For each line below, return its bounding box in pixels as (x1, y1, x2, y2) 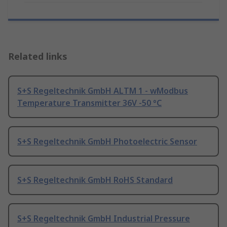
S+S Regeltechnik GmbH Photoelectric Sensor (17, 136, 197, 147)
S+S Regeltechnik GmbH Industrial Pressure (17, 213, 190, 224)
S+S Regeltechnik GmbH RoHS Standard (17, 174, 173, 186)
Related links (8, 50, 67, 63)
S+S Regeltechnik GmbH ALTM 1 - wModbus (17, 85, 188, 97)
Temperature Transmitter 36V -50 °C (17, 97, 162, 109)
